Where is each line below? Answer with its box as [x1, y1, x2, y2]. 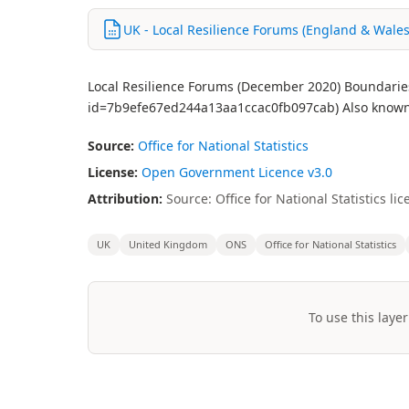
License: [88, 163, 138, 181]
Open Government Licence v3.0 [142, 163, 332, 181]
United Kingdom [129, 237, 207, 251]
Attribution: [88, 190, 163, 207]
